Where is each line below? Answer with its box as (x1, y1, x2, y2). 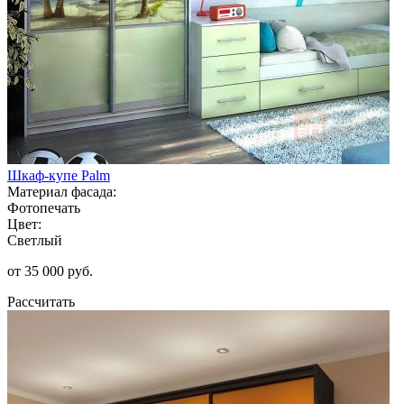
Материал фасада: (7, 183, 116, 199)
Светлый (7, 232, 62, 248)
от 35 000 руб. (7, 262, 93, 279)
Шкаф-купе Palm (7, 167, 110, 183)
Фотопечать (7, 199, 80, 216)
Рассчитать (7, 293, 75, 309)
